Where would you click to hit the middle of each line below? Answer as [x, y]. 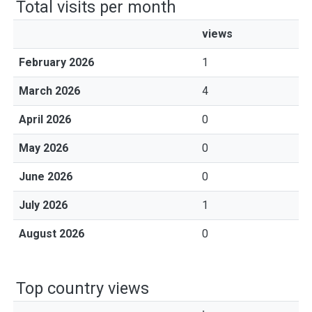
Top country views [83, 288]
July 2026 [43, 205]
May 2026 [44, 148]
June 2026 [46, 177]
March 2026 [49, 91]
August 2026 [52, 234]
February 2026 [56, 62]
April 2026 [45, 119]
